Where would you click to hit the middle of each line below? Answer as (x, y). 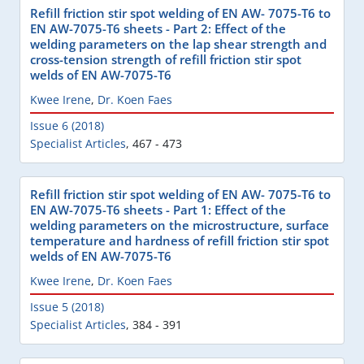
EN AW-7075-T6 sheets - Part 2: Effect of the (158, 29)
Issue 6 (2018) (67, 126)
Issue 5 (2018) (67, 307)
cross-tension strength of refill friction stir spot (166, 60)
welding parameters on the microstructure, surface (180, 225)
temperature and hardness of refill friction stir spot (180, 241)
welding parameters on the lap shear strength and (178, 44)
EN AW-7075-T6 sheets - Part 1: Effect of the (158, 210)
